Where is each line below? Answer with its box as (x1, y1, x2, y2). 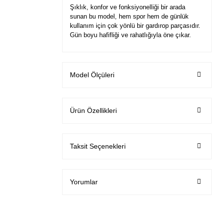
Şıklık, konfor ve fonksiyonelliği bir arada (70, 3, 185, 11)
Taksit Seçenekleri (70, 142, 126, 150)
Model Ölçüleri (70, 70, 114, 79)
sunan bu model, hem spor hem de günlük (70, 12, 189, 20)
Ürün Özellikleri (70, 106, 117, 114)
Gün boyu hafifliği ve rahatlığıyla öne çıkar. (70, 31, 191, 39)
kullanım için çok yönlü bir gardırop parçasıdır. (70, 22, 200, 29)
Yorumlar (70, 177, 98, 186)
